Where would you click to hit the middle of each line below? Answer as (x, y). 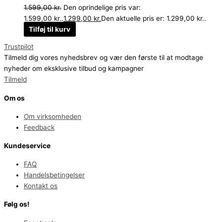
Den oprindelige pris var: (102, 7)
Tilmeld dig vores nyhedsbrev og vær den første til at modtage (104, 58)
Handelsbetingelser (54, 175)
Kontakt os (41, 186)
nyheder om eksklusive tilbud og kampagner (74, 69)
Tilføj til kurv (50, 29)
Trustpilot (19, 47)
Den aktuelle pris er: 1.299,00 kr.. (154, 18)
